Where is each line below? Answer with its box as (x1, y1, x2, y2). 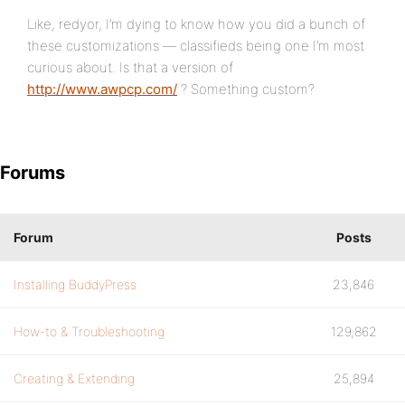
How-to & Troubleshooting (14, 324, 165, 339)
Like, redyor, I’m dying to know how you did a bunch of (27, 15, 365, 33)
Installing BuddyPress (14, 277, 137, 292)
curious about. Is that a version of (27, 59, 233, 76)
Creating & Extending (14, 371, 135, 386)
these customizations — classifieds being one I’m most (27, 37, 364, 54)
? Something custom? (177, 80, 315, 98)
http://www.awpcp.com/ (27, 80, 177, 98)
